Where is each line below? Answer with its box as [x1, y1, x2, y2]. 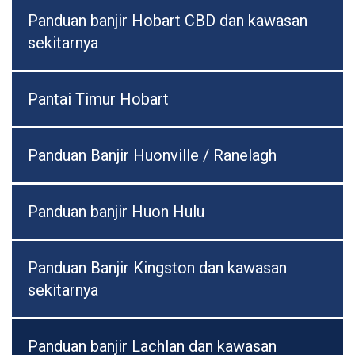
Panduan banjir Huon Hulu [28, 202, 204, 222]
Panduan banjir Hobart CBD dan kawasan [28, 11, 307, 31]
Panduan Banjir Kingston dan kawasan [28, 258, 287, 278]
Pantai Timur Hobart [28, 90, 169, 109]
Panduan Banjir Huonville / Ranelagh [28, 146, 277, 166]
